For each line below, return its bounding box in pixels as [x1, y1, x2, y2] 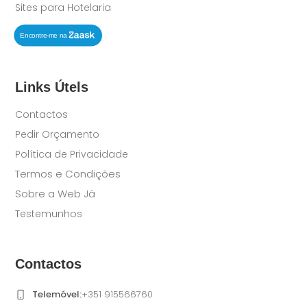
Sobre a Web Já [15, 186, 96, 201]
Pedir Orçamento [15, 127, 100, 141]
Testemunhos [15, 206, 83, 221]
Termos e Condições [15, 166, 121, 181]
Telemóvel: [32, 288, 82, 302]
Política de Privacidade [15, 147, 129, 161]
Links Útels [15, 79, 89, 95]
